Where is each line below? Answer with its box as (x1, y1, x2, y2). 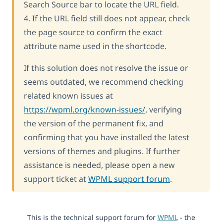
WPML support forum (88, 173, 170, 184)
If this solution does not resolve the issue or (24, 62, 188, 73)
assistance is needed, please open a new (24, 159, 175, 170)
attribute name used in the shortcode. (24, 40, 166, 52)
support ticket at (24, 173, 88, 184)
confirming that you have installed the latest (24, 131, 189, 143)
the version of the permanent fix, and (24, 117, 164, 129)
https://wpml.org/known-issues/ (24, 104, 145, 115)
